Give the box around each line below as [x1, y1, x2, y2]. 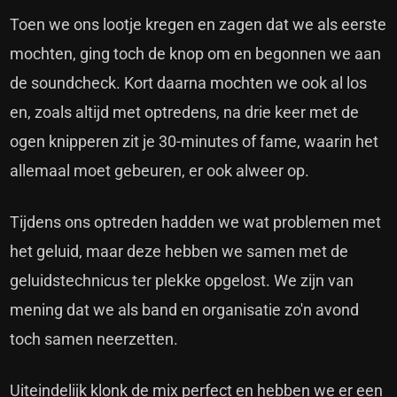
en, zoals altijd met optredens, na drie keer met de [10, 103, 360, 122]
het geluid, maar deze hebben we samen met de [10, 242, 349, 261]
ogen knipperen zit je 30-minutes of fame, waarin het [10, 132, 379, 152]
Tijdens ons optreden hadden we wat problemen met [10, 213, 382, 232]
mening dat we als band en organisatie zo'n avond [10, 300, 360, 320]
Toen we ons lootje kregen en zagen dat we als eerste [10, 15, 387, 35]
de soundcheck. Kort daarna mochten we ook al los [10, 74, 368, 93]
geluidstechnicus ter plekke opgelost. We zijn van [10, 271, 354, 291]
